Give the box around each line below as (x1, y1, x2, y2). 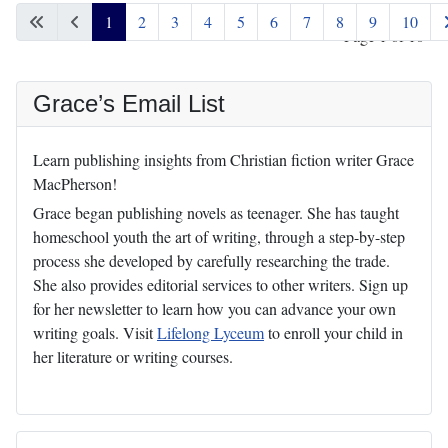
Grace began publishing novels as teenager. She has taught (33, 201, 399, 223)
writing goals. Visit (33, 321, 157, 343)
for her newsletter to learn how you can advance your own (33, 297, 396, 319)
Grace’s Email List (33, 89, 225, 117)
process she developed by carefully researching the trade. (33, 249, 390, 271)
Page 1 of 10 (344, 24, 424, 46)
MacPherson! (33, 172, 117, 194)
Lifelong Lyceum (157, 321, 264, 343)
